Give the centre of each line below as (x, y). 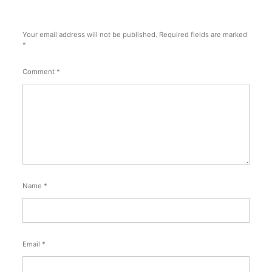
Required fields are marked (203, 35)
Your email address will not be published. (90, 35)
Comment (39, 72)
